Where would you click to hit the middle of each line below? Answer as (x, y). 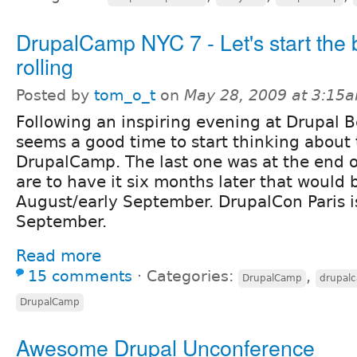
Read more (59, 255)
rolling (45, 65)
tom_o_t (125, 95)
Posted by (55, 95)
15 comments (80, 276)
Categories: (192, 276)
